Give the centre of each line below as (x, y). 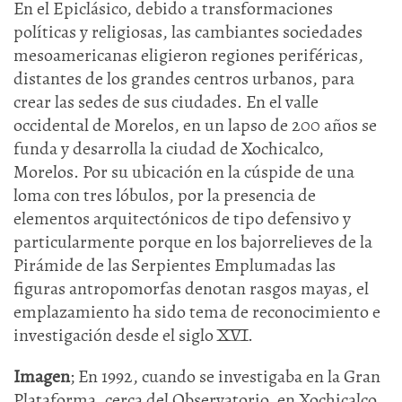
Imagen (42, 376)
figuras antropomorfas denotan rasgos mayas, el (191, 288)
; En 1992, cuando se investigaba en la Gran (225, 376)
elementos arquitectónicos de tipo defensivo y (182, 218)
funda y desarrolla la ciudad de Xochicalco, (169, 149)
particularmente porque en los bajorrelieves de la (193, 242)
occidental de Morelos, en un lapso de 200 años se (195, 125)
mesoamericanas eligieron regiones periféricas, (188, 55)
